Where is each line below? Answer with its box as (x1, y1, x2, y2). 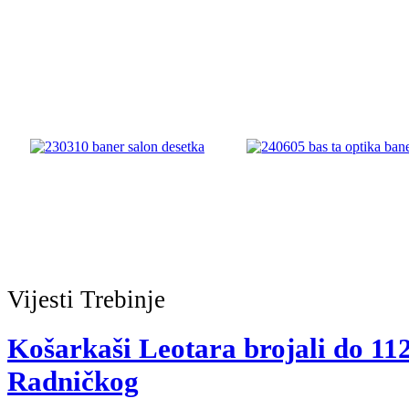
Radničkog (7, 364, 139, 397)
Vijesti (7, 285, 80, 313)
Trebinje (80, 285, 165, 313)
